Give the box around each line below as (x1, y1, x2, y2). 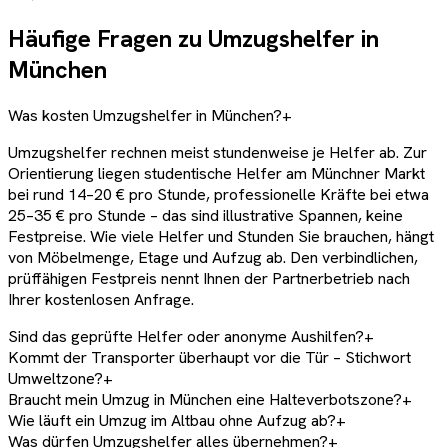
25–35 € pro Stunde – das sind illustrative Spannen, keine (8, 204, 403, 226)
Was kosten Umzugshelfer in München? (8, 104, 282, 126)
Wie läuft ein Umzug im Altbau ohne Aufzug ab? (8, 409, 336, 431)
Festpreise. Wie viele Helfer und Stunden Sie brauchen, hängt (8, 225, 434, 247)
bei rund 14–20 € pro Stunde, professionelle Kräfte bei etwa (8, 183, 429, 205)
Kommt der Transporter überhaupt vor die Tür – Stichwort (8, 346, 411, 368)
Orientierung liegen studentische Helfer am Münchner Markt (8, 162, 425, 184)
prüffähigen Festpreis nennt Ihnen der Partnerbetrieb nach (8, 267, 410, 289)
